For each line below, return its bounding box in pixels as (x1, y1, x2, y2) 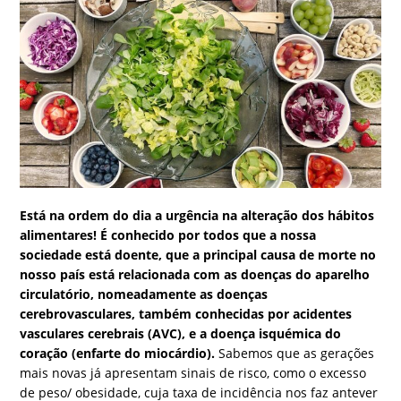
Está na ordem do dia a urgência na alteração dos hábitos (20, 207, 375, 225)
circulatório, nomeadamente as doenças (20, 286, 269, 303)
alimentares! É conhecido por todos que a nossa (20, 226, 317, 244)
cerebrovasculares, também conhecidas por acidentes (20, 305, 353, 323)
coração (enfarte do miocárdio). (20, 345, 216, 363)
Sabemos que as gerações (215, 345, 375, 363)
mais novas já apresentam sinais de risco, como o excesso (20, 364, 367, 382)
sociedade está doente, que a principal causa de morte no (20, 246, 377, 264)
